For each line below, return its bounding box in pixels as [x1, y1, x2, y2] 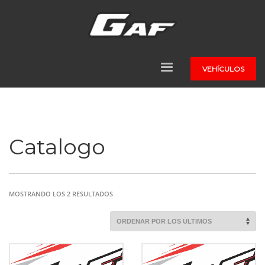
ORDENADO [112, 188, 150, 198]
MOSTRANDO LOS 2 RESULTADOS [9, 189, 113, 198]
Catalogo [9, 133, 105, 160]
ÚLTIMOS [112, 220, 141, 230]
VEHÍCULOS [202, 64, 244, 73]
